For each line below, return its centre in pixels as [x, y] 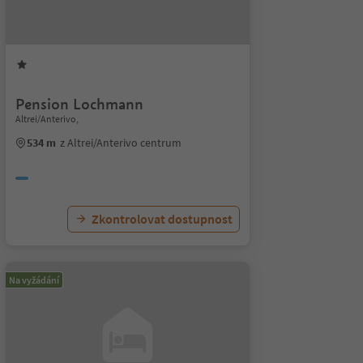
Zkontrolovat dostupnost [162, 219]
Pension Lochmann [79, 104]
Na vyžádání [34, 280]
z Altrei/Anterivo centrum [120, 143]
